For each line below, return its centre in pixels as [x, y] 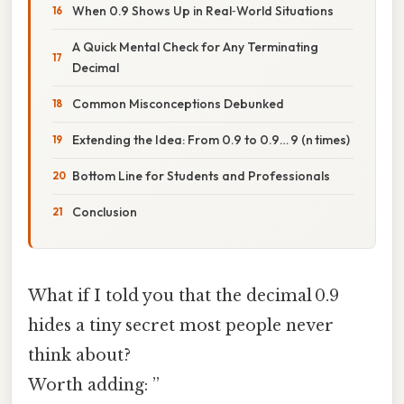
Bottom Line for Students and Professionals [201, 175]
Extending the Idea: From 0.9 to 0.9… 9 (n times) [211, 139]
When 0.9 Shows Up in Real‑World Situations [203, 10]
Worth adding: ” [94, 385]
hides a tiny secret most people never [181, 325]
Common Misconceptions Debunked [178, 103]
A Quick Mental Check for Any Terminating [195, 46]
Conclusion [105, 211]
